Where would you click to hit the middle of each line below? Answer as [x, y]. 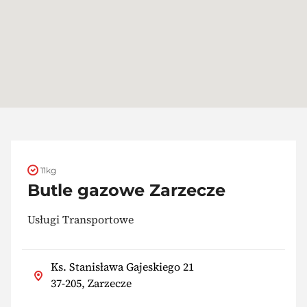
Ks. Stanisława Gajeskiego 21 [122, 267]
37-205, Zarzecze [91, 283]
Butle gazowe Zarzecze [126, 190]
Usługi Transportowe [81, 219]
